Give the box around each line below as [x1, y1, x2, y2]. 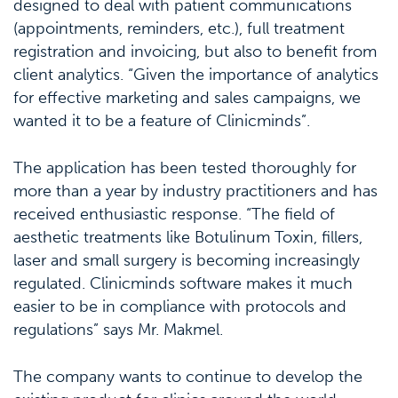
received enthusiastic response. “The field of [13, 203, 335, 224]
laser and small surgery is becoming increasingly [13, 250, 360, 270]
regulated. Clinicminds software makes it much [13, 273, 353, 293]
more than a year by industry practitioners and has [13, 180, 378, 201]
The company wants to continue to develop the [13, 366, 362, 386]
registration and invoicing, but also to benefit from [13, 41, 377, 61]
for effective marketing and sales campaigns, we [13, 87, 361, 107]
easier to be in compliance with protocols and [13, 296, 346, 316]
